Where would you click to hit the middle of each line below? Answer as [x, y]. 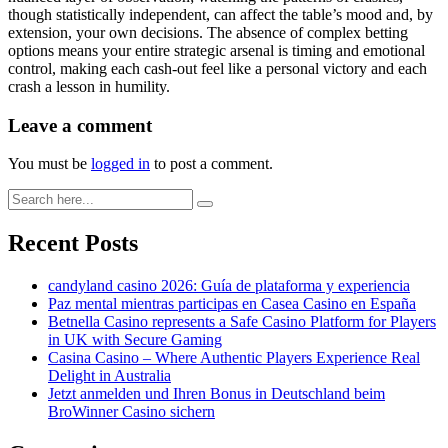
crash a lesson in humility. [89, 86]
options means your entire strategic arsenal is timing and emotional [216, 50]
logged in [120, 164]
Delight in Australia [109, 376]
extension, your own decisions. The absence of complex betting [208, 32]
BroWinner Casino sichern [131, 412]
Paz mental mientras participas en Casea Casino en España [232, 304]
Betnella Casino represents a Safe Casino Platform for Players [242, 322]
